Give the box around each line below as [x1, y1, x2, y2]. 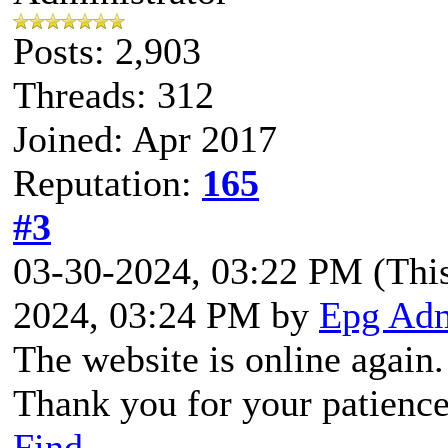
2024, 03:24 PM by [13, 293, 319, 336]
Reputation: [13, 161, 202, 204]
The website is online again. [13, 337, 444, 380]
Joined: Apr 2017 [13, 117, 277, 160]
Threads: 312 [13, 73, 214, 116]
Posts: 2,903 [13, 29, 201, 72]
